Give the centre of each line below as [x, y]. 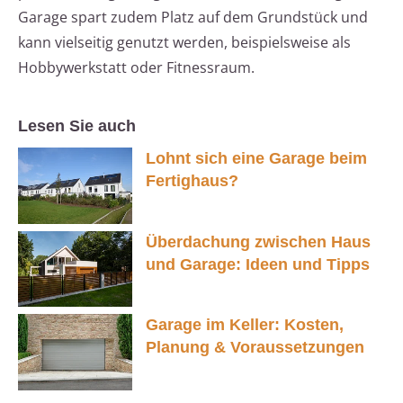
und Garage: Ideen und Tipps [258, 264]
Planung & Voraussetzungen [255, 348]
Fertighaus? [192, 181]
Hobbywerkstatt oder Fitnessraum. [136, 68]
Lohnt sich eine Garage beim [256, 159]
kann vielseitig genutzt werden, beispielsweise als [184, 43]
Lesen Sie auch [77, 126]
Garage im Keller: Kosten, [245, 325]
